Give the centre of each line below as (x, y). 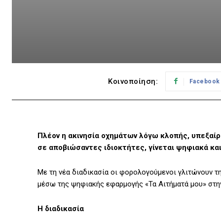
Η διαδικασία (61, 209)
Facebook (204, 82)
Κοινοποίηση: (133, 82)
